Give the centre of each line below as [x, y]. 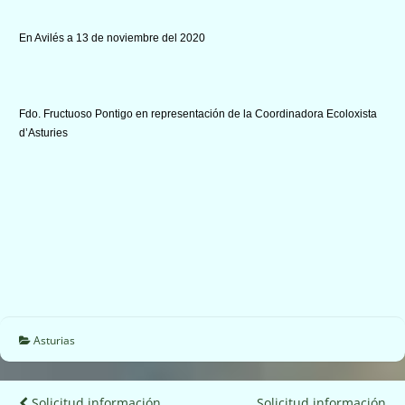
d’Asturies [43, 132]
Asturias [54, 340]
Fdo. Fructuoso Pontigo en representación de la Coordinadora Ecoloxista [198, 113]
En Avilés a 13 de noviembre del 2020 [112, 38]
